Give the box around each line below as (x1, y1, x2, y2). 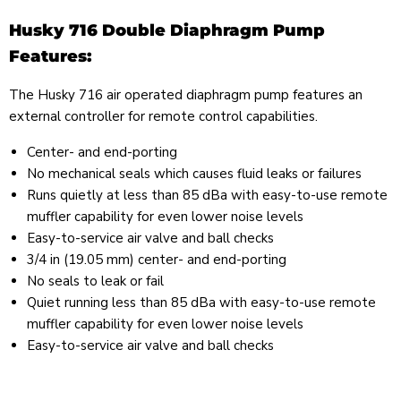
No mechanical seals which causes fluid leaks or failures (27, 165, 362, 183)
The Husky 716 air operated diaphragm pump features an (9, 86, 363, 105)
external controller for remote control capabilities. (9, 107, 318, 126)
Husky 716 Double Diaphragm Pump (9, 21, 325, 41)
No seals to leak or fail (27, 272, 164, 291)
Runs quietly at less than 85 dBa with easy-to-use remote (27, 186, 388, 205)
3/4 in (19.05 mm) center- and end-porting (27, 251, 286, 269)
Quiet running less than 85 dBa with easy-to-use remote (27, 294, 376, 312)
